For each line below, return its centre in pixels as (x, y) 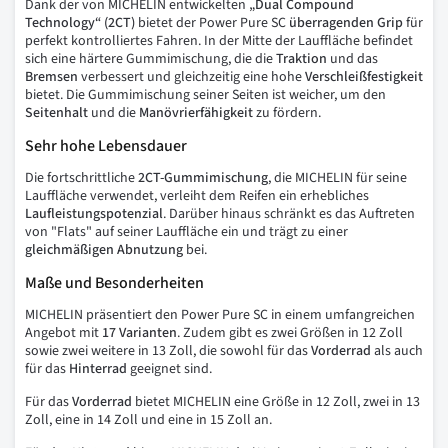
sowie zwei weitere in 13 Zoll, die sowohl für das (168, 350)
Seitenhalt (56, 112)
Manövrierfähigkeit (196, 112)
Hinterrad (98, 368)
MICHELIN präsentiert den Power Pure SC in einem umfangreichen (220, 314)
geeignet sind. (169, 368)
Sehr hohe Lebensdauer (106, 145)
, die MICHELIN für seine (337, 177)
